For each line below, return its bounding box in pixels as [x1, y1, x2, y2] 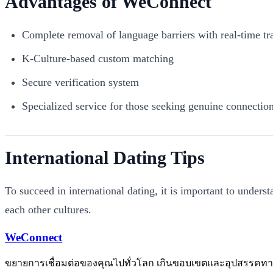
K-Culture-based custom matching [22, 52, 174, 65]
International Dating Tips [5, 147, 205, 168]
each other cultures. [5, 203, 91, 216]
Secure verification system [22, 76, 139, 88]
